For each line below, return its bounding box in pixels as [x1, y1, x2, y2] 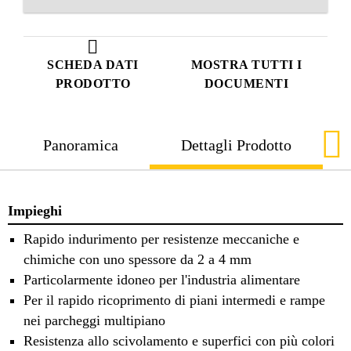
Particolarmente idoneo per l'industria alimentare [24, 272, 300, 288]
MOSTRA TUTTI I [190, 57, 302, 71]
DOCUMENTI [204, 76, 289, 90]
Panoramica [43, 136, 118, 154]
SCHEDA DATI [47, 57, 139, 71]
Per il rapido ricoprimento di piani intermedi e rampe [24, 292, 325, 309]
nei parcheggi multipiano [24, 313, 165, 329]
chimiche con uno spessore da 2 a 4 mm [24, 251, 251, 268]
